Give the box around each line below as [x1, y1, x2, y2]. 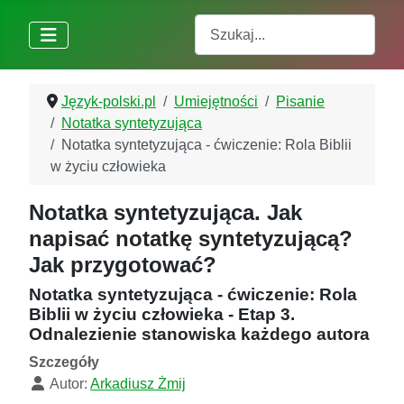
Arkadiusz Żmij [90, 376, 186, 392]
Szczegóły [29, 354, 99, 371]
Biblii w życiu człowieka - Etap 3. [29, 305, 295, 325]
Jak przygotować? [29, 252, 216, 278]
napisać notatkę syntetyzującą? [29, 226, 353, 252]
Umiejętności [174, 94, 258, 110]
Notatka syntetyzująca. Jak [29, 200, 302, 225]
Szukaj [194, 16, 238, 32]
